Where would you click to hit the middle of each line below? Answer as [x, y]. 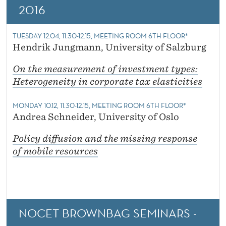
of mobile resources [55, 151]
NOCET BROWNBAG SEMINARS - [108, 213]
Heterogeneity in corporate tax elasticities [107, 82]
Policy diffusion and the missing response [105, 139]
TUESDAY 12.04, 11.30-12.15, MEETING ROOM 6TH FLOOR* [100, 36]
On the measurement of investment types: [105, 69]
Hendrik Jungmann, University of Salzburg [109, 47]
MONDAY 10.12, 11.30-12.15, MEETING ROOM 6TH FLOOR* [99, 106]
